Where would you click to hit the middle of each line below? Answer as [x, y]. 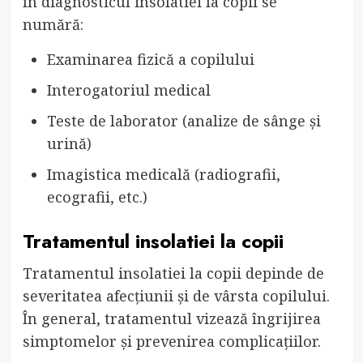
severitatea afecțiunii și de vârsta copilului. [176, 296]
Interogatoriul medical [128, 90]
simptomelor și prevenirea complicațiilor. [171, 342]
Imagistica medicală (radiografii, [163, 175]
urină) [69, 144]
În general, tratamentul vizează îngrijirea [171, 319]
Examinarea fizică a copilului [150, 60]
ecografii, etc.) [97, 197]
